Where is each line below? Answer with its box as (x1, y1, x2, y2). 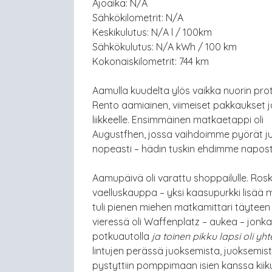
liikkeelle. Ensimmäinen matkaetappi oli (92, 114, 263, 126)
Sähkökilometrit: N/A (92, 12, 183, 24)
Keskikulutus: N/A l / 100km (92, 26, 212, 39)
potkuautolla (92, 230, 152, 243)
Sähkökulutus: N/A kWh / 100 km (92, 41, 237, 53)
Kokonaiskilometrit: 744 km (92, 55, 209, 68)
